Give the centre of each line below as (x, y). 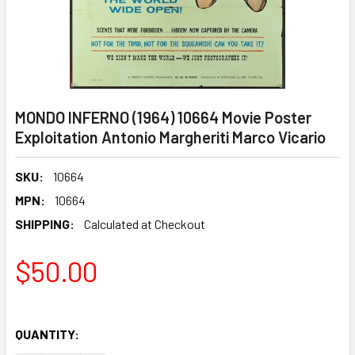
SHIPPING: (45, 224)
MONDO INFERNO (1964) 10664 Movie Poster (163, 117)
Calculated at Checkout (145, 224)
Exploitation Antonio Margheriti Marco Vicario (170, 137)
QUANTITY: (47, 334)
